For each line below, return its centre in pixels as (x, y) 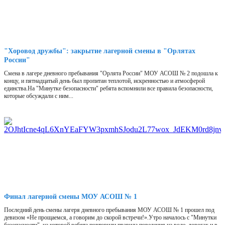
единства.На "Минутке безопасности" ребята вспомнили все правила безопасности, (108, 89)
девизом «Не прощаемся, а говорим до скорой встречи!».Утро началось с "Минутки (110, 218)
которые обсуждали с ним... (39, 96)
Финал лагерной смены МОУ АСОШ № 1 (71, 197)
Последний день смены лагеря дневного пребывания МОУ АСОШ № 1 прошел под (109, 210)
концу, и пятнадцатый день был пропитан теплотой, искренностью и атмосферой (104, 81)
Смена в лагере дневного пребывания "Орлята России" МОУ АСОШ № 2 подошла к (111, 74)
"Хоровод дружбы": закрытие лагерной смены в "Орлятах (100, 51)
